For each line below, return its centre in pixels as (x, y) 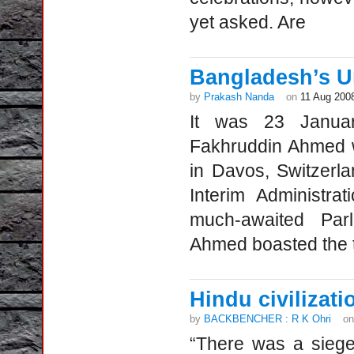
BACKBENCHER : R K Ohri (267, 319)
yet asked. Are (248, 22)
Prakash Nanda (239, 97)
